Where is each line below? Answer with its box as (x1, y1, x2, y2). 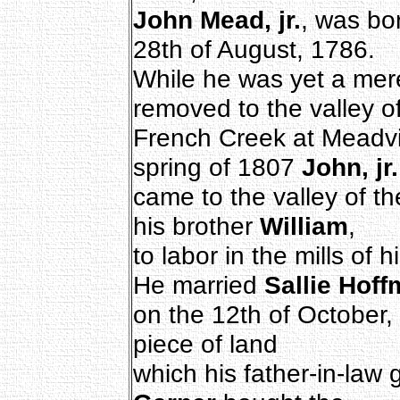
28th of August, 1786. (132, 34, 375, 63)
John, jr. (301, 152, 398, 181)
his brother (132, 211, 260, 240)
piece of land (132, 329, 278, 358)
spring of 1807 (132, 152, 302, 181)
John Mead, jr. (132, 4, 301, 34)
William (259, 211, 348, 240)
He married (132, 270, 264, 299)
